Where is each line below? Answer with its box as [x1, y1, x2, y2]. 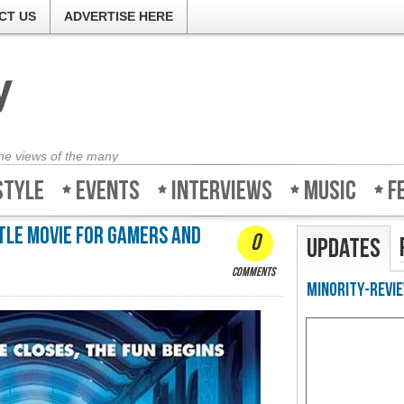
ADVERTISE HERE [64, 9, 173, 23]
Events [76, 175, 140, 207]
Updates [307, 233, 381, 265]
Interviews [171, 175, 272, 207]
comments [232, 264, 275, 280]
